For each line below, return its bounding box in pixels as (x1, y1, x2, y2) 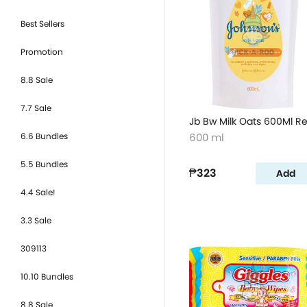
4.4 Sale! (21, 186, 56, 198)
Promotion (21, 46, 63, 58)
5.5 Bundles (21, 158, 68, 170)
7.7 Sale (21, 102, 51, 114)
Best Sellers (21, 18, 64, 29)
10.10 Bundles (21, 271, 73, 282)
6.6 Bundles (21, 130, 68, 142)
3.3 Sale (21, 214, 51, 226)
